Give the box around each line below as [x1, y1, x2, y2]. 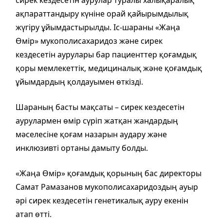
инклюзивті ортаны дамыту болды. [16, 142, 148, 153]
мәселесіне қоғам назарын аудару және [16, 128, 167, 140]
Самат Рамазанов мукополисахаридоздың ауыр [16, 181, 198, 192]
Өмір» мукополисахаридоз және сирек [16, 35, 163, 46]
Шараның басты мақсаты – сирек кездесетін [16, 101, 184, 112]
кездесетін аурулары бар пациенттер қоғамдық [16, 49, 197, 60]
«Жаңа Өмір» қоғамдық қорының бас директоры [16, 167, 201, 179]
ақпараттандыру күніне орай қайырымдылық [16, 8, 188, 19]
